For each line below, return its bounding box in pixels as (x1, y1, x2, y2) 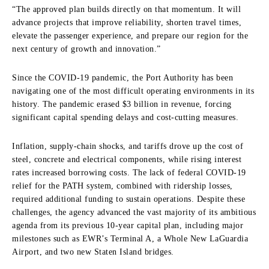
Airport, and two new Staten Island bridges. (12, 247, 174, 256)
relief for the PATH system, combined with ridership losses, (12, 181, 233, 190)
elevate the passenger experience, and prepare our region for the (12, 31, 248, 40)
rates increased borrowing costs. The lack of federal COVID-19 (12, 168, 246, 177)
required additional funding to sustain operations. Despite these (12, 194, 245, 204)
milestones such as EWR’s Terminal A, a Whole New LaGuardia (12, 234, 248, 243)
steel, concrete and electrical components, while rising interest (12, 154, 241, 164)
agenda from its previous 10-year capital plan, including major (12, 220, 243, 230)
